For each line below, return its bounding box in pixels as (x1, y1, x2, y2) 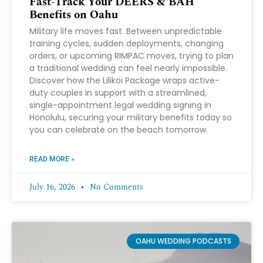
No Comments (87, 181, 143, 194)
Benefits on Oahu (29, 6, 118, 24)
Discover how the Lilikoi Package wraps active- (29, 75, 220, 87)
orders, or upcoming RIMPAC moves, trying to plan (29, 50, 234, 62)
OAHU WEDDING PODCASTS (135, 236, 231, 247)
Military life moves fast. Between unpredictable (29, 25, 222, 38)
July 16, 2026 (29, 181, 77, 194)
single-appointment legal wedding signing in (29, 99, 211, 112)
